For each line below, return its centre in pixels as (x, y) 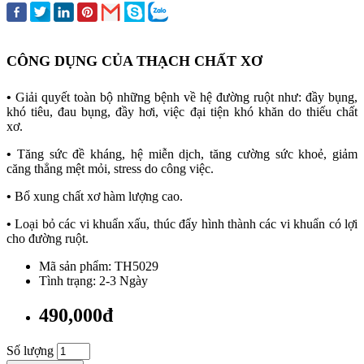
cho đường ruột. (48, 238)
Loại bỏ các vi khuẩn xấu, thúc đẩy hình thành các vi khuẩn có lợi (186, 223)
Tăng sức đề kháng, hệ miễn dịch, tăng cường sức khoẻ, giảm (187, 154)
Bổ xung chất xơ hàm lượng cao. (100, 196)
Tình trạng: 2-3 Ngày (93, 280)
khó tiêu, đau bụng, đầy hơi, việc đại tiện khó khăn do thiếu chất (182, 111)
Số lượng (30, 350)
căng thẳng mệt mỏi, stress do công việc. (112, 168)
